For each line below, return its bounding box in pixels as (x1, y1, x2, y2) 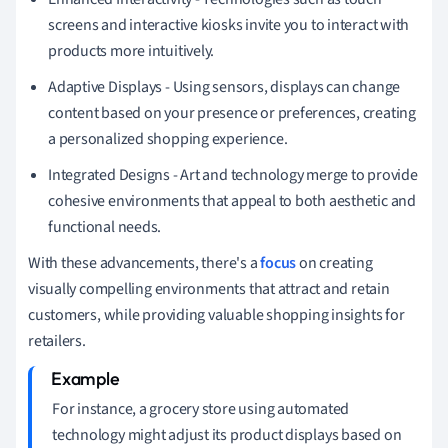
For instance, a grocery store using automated (52, 397, 350, 420)
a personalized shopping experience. (48, 127, 288, 150)
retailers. (28, 329, 86, 352)
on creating (296, 251, 373, 274)
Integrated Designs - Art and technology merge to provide (48, 163, 418, 186)
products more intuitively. (48, 39, 215, 62)
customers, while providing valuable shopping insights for (28, 303, 405, 326)
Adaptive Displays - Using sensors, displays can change (48, 75, 401, 98)
